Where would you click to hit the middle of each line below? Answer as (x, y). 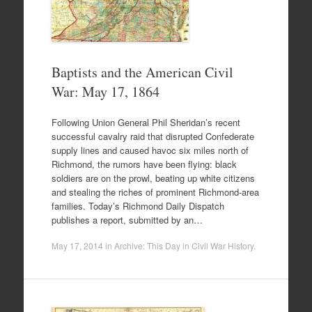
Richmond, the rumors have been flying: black (144, 164)
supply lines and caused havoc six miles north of (150, 150)
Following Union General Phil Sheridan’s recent (146, 122)
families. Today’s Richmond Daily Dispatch (138, 205)
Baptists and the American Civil (142, 72)
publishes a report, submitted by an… (127, 219)
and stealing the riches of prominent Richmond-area (155, 192)
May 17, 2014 (77, 246)
